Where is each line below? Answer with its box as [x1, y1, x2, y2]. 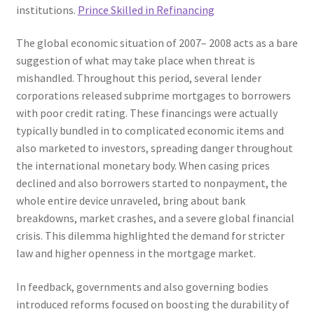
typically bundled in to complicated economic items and [15, 123, 284, 138]
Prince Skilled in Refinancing [77, 2, 214, 17]
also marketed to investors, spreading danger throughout [15, 141, 293, 156]
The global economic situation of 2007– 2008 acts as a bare [15, 36, 298, 50]
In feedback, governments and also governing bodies [15, 279, 268, 294]
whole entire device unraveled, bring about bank [15, 193, 245, 208]
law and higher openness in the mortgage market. [15, 246, 256, 261]
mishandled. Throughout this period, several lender [15, 71, 261, 86]
